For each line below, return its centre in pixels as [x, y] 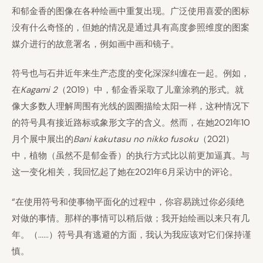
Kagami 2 [39, 90]
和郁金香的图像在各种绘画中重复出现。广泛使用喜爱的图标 [131, 11]
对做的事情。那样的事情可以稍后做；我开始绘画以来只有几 [131, 218]
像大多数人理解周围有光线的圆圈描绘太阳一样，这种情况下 [131, 106]
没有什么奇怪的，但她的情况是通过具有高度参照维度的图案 [131, 27]
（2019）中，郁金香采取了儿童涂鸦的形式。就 [151, 90]
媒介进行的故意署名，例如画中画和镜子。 [95, 44]
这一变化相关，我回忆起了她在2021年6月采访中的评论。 [125, 172]
